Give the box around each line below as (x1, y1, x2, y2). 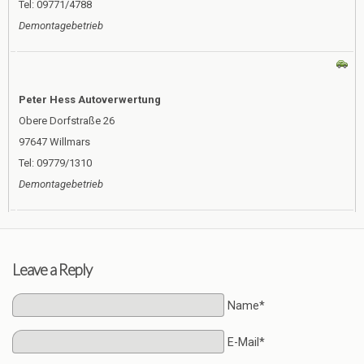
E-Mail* (227, 336, 265, 350)
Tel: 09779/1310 (19, 157, 92, 169)
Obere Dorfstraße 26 (19, 115, 115, 127)
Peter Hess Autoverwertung (19, 93, 161, 106)
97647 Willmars (19, 136, 90, 148)
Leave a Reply (12, 260, 92, 279)
